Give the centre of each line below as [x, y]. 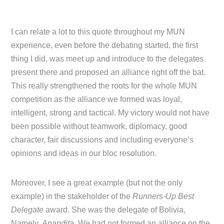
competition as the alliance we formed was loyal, [97, 99]
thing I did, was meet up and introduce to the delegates [107, 58]
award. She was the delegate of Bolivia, [116, 209]
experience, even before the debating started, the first [105, 45]
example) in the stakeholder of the [72, 196]
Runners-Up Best [163, 196]
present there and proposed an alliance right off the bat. [108, 72]
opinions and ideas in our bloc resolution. [84, 153]
